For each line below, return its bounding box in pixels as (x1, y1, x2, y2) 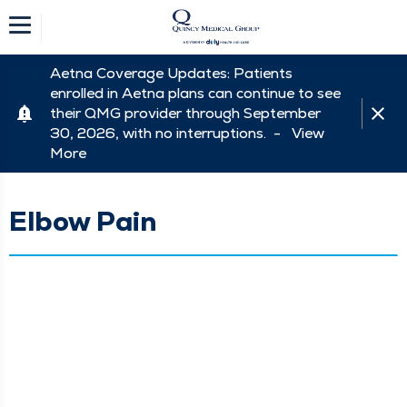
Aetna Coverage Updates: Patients (50, 64, 293, 83)
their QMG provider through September (50, 104, 321, 123)
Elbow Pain (9, 203, 157, 239)
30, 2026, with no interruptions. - (50, 124, 292, 143)
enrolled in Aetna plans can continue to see (50, 84, 341, 103)
